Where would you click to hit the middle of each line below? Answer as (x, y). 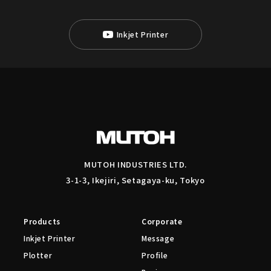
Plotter (38, 255)
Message (158, 238)
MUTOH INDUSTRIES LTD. (135, 165)
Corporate (162, 221)
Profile (155, 255)
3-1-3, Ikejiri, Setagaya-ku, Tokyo (135, 180)
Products (42, 221)
